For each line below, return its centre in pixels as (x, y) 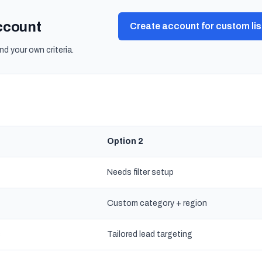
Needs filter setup (140, 172)
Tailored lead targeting (150, 234)
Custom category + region (157, 203)
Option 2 (125, 141)
